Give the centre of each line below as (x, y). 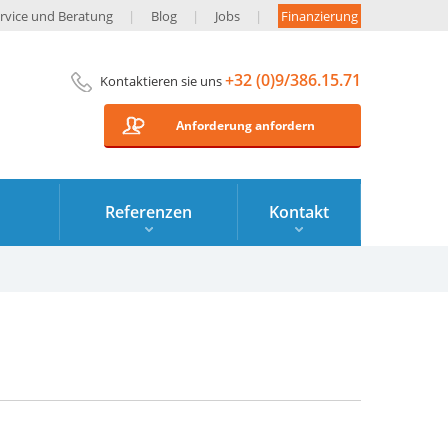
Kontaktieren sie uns (162, 81)
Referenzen (148, 212)
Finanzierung (319, 16)
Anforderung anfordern (245, 125)
